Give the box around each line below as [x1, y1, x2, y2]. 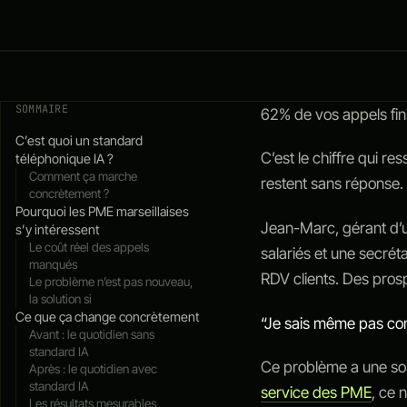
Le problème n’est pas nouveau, [29, 273, 194, 289]
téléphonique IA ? [15, 150, 114, 166]
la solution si [29, 291, 93, 306]
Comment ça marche [29, 168, 138, 184]
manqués [29, 256, 78, 272]
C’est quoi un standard [15, 132, 143, 148]
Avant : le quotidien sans [29, 326, 155, 342]
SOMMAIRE [15, 101, 68, 116]
